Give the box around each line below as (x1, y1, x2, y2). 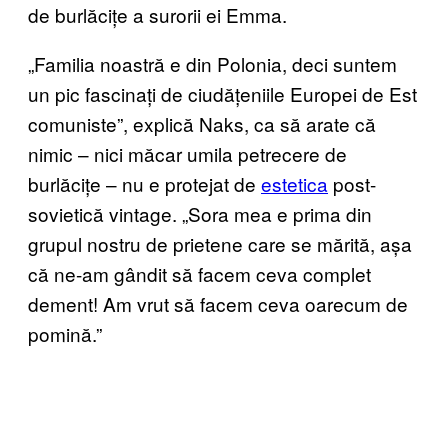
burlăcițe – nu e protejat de (28, 170, 261, 198)
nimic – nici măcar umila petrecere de (28, 140, 347, 168)
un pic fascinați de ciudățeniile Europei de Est (28, 80, 417, 108)
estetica (261, 170, 328, 198)
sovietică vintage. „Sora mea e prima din (28, 200, 372, 228)
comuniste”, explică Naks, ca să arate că (28, 110, 376, 138)
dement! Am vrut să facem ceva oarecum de (28, 290, 408, 318)
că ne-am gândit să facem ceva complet (28, 260, 371, 288)
